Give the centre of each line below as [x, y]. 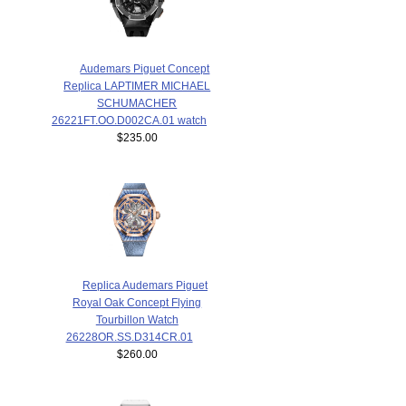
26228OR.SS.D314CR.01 [129, 337]
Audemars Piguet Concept [145, 68]
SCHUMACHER [137, 102]
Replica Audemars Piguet [145, 285]
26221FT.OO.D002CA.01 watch [130, 120]
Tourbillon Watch [137, 320]
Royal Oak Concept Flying [137, 303]
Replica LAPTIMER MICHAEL [137, 85]
